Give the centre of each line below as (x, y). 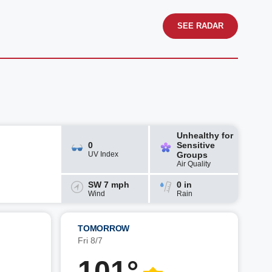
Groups (192, 155)
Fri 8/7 (90, 240)
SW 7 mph (109, 185)
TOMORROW (104, 228)
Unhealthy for (205, 135)
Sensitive (195, 145)
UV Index (104, 154)
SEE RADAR (200, 26)
